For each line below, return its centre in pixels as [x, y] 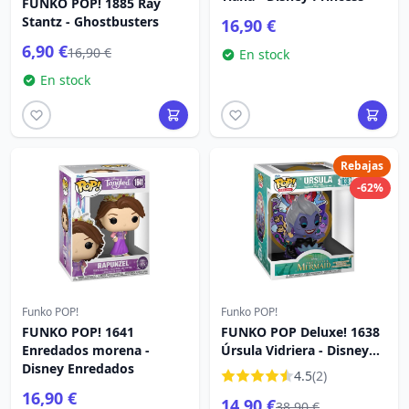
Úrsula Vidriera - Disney [295, 350]
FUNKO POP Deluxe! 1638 [300, 332]
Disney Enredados [78, 368]
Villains [243, 368]
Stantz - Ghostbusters [90, 21]
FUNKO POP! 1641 [78, 332]
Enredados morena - [86, 350]
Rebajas [362, 166]
